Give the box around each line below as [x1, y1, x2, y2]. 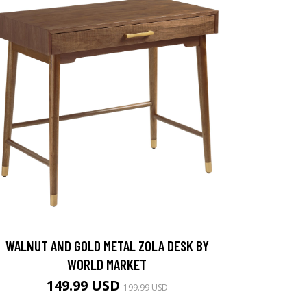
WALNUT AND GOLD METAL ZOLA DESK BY [5, 237, 209, 255]
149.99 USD [46, 276, 123, 295]
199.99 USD [123, 282, 168, 294]
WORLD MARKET [67, 256, 147, 273]
